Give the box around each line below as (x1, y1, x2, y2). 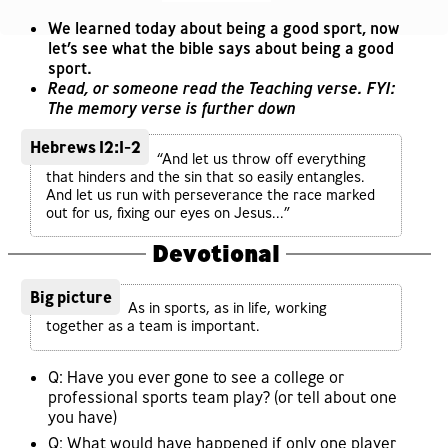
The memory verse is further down (48, 97, 296, 118)
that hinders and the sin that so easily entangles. (45, 167, 365, 186)
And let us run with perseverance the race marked (45, 185, 375, 204)
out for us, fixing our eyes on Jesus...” (45, 203, 290, 222)
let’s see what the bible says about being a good (48, 37, 394, 58)
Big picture (29, 287, 112, 308)
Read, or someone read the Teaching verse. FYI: (48, 77, 396, 98)
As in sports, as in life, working (127, 299, 327, 318)
